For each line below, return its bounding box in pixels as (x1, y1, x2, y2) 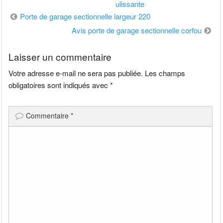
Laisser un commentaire (8, 50, 112, 64)
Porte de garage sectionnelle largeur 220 (20, 10, 151, 21)
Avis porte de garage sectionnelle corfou (71, 24, 202, 35)
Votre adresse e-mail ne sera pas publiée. (8, 68, 143, 79)
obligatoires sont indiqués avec (8, 80, 111, 91)
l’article (6, 36, 37, 51)
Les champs (145, 68, 186, 79)
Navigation (6, 8, 53, 23)
